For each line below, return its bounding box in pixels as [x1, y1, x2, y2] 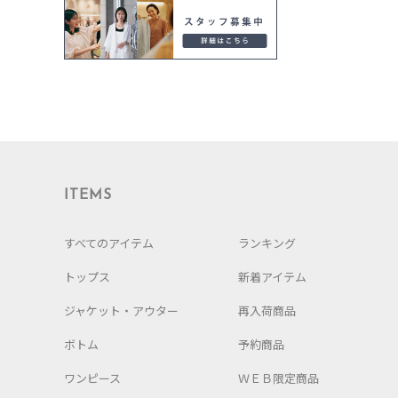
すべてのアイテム [64, 234, 154, 251]
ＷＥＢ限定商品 [238, 369, 319, 386]
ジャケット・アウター [64, 301, 179, 319]
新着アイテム [238, 267, 306, 285]
